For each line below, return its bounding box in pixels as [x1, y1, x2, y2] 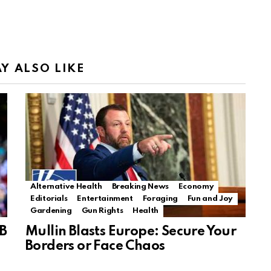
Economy [178, 183, 214, 191]
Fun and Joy [187, 195, 233, 203]
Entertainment [77, 195, 133, 203]
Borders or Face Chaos [25, 240, 165, 253]
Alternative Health [30, 183, 102, 191]
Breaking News [111, 183, 169, 191]
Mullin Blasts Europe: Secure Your [25, 225, 237, 239]
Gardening [30, 207, 72, 215]
